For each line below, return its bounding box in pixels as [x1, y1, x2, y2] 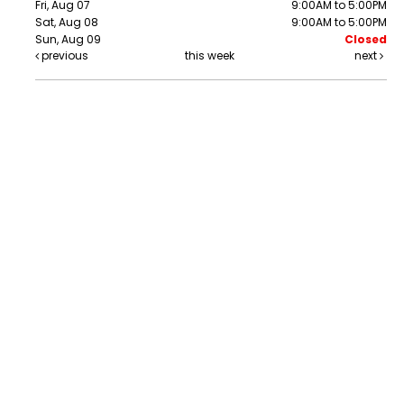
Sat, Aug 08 [35, 14, 98, 31]
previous [39, 48, 88, 64]
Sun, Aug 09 [35, 32, 101, 48]
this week [184, 48, 234, 64]
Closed [344, 32, 387, 48]
